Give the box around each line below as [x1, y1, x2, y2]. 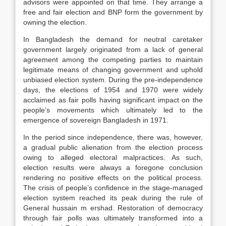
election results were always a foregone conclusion [23, 163, 203, 172]
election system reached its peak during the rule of [23, 194, 203, 202]
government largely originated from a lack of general [23, 45, 203, 53]
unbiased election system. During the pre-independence [23, 76, 203, 84]
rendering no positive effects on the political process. [23, 174, 203, 182]
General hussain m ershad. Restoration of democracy [23, 204, 203, 212]
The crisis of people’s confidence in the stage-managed [23, 184, 203, 192]
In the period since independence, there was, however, [23, 133, 203, 141]
